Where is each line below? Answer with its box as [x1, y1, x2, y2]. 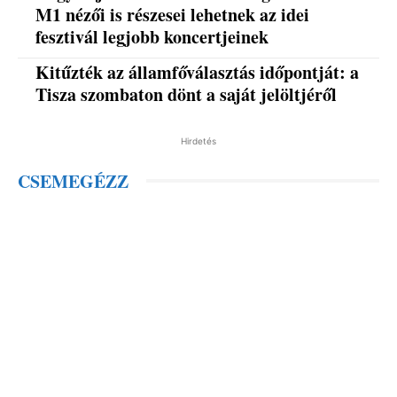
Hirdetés [181, 135, 216, 146]
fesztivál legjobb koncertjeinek [35, 23, 269, 50]
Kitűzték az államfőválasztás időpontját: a [35, 58, 360, 85]
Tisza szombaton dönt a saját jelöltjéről [35, 81, 338, 107]
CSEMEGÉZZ [18, 167, 128, 194]
